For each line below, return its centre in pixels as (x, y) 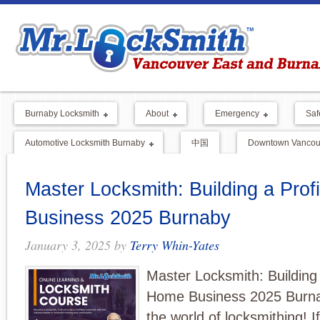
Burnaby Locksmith (62, 113)
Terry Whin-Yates (175, 245)
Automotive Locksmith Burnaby (85, 142)
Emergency (237, 113)
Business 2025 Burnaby (128, 217)
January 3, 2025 (68, 245)
